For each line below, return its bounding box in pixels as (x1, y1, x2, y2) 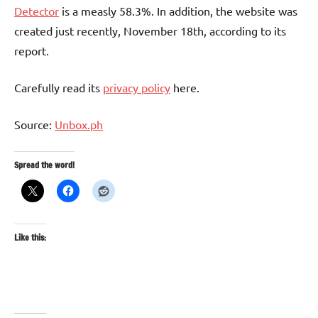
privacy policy (103, 80, 170, 95)
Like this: (14, 231, 46, 244)
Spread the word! (14, 159, 75, 172)
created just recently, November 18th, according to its (14, 23, 286, 38)
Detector (14, 4, 59, 18)
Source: (14, 117, 55, 132)
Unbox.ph (55, 117, 103, 132)
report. (14, 43, 49, 58)
